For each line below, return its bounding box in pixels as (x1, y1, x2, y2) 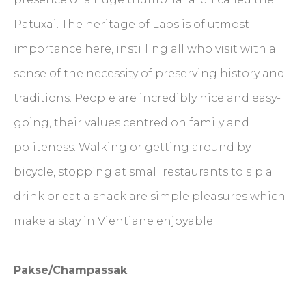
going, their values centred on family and (14, 115, 249, 129)
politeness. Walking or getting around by (14, 140, 251, 154)
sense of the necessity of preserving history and (14, 66, 285, 80)
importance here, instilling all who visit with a (14, 42, 276, 55)
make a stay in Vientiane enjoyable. (14, 214, 218, 227)
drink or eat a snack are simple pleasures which (14, 189, 286, 203)
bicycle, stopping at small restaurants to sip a (14, 165, 273, 178)
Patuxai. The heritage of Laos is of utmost (14, 17, 249, 31)
